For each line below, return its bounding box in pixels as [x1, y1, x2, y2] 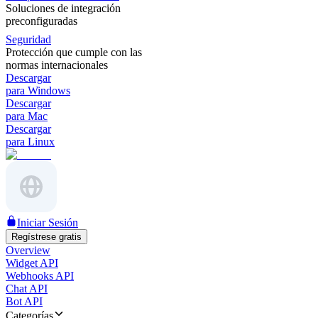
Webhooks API [6, 270, 74, 282]
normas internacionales [6, 59, 108, 71]
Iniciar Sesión [17, 216, 78, 229]
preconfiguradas [6, 15, 77, 27]
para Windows [6, 84, 70, 97]
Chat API [6, 283, 48, 295]
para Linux [6, 136, 55, 148]
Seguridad [6, 33, 51, 45]
